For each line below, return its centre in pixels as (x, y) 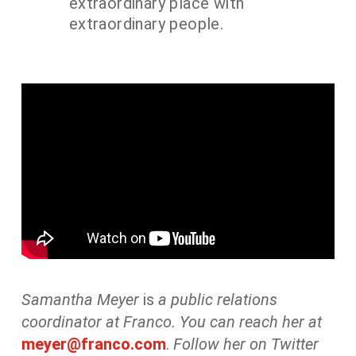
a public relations (215, 299)
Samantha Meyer (80, 299)
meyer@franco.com (93, 344)
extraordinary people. (146, 24)
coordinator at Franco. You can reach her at (171, 321)
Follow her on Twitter (246, 344)
